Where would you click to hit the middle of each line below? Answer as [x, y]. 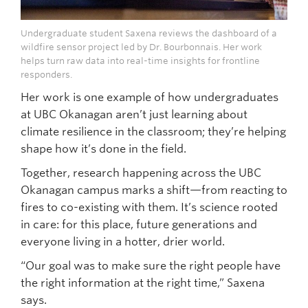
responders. [46, 75]
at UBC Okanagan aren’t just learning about [134, 115]
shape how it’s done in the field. [103, 149]
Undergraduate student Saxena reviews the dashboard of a [149, 34]
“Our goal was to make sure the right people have [151, 266]
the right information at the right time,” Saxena [143, 283]
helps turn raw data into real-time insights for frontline [140, 61]
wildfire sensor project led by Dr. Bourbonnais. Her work [141, 47]
